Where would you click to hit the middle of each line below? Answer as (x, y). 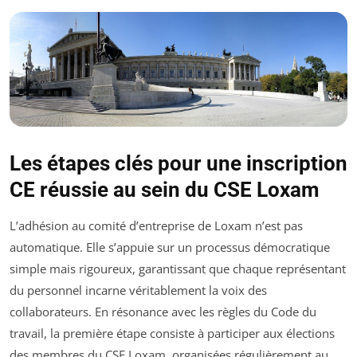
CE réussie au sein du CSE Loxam (165, 190)
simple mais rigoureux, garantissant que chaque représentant (178, 269)
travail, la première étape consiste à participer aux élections (172, 333)
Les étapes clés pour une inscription (178, 164)
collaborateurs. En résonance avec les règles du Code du (163, 312)
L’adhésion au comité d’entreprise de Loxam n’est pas (156, 226)
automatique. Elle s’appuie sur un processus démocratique (170, 247)
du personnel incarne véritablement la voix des (138, 290)
